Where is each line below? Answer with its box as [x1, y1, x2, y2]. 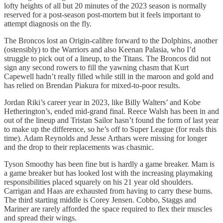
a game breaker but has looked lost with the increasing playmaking [4, 168, 213, 177]
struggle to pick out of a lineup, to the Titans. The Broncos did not [4, 54, 211, 63]
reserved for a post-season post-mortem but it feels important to [4, 10, 201, 19]
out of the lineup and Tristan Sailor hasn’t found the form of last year [4, 115, 219, 124]
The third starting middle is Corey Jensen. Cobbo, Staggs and [4, 195, 196, 204]
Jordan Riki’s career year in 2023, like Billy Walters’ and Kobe [4, 98, 201, 107]
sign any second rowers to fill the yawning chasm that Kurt [4, 63, 189, 72]
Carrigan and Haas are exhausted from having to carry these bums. [4, 186, 213, 195]
